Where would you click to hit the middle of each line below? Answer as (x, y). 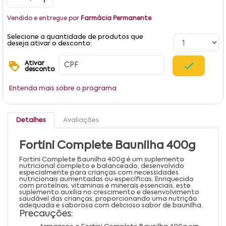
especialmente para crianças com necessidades (99, 173)
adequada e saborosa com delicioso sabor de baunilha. (111, 206)
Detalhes (31, 121)
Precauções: (46, 214)
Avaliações (81, 121)
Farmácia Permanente (116, 19)
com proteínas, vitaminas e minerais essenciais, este (105, 186)
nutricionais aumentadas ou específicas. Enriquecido (106, 180)
